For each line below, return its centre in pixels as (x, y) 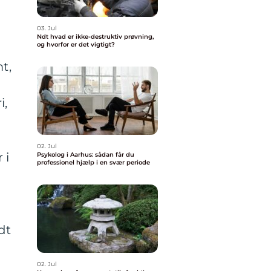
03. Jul (47, 28)
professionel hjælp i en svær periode (93, 162)
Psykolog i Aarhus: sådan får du (86, 155)
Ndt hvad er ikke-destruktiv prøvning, (44, 37)
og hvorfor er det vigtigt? (76, 44)
